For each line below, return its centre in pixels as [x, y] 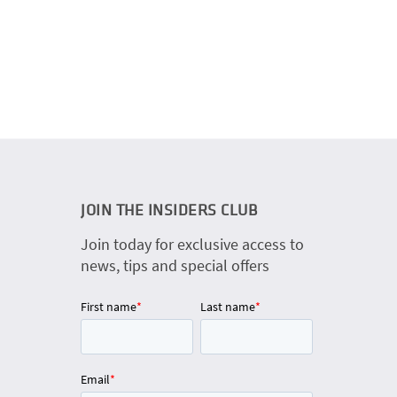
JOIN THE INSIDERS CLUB [169, 210]
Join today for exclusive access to [192, 245]
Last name [228, 307]
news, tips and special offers [175, 266]
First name [109, 307]
